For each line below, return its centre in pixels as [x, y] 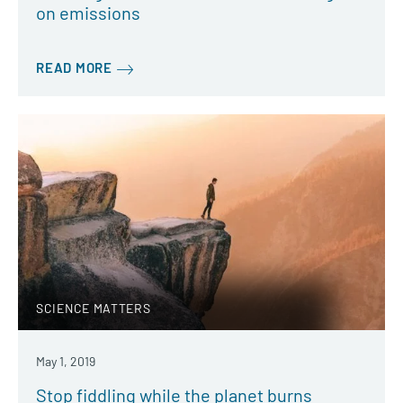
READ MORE [74, 68]
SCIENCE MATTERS [94, 308]
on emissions [88, 13]
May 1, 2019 [66, 361]
